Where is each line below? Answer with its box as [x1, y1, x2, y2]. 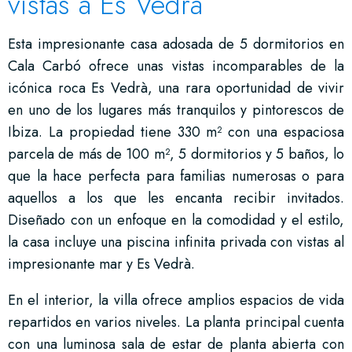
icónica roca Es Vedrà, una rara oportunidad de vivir [8, 77, 344, 98]
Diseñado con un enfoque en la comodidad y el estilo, [8, 209, 344, 230]
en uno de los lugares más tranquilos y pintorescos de [8, 99, 344, 120]
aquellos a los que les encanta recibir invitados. [8, 187, 344, 208]
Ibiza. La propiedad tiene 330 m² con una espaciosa [8, 121, 344, 142]
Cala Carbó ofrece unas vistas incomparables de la [8, 55, 344, 76]
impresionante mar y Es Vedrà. [8, 253, 195, 274]
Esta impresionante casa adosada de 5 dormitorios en [8, 33, 344, 54]
